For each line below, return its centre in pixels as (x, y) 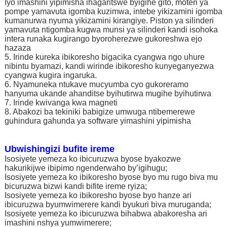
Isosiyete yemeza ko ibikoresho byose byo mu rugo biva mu (111, 177)
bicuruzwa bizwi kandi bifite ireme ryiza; (75, 186)
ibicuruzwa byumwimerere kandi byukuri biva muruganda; (108, 205)
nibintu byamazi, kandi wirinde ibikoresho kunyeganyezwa (109, 66)
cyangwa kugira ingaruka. (50, 75)
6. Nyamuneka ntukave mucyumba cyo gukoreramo (96, 85)
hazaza (17, 48)
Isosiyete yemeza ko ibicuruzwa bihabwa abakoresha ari (106, 214)
